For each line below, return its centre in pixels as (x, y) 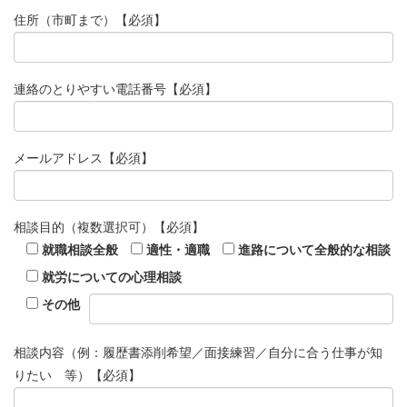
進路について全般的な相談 (314, 249)
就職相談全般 (80, 249)
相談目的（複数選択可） (84, 227)
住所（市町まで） (65, 20)
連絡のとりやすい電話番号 (90, 89)
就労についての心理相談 (112, 277)
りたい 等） (52, 376)
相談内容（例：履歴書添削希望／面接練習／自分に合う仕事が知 (198, 353)
